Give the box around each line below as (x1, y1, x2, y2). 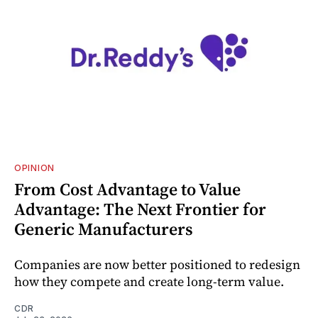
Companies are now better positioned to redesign (14, 255, 300, 273)
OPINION (14, 162, 55, 173)
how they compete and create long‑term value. (14, 272, 284, 290)
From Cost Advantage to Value (14, 177, 241, 201)
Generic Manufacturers (14, 216, 193, 241)
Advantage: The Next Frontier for (14, 197, 266, 221)
